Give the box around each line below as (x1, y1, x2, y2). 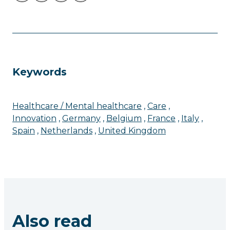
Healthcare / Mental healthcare (12, 101, 142, 111)
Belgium (106, 113, 142, 123)
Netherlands (41, 125, 92, 136)
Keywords (12, 65, 67, 78)
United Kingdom (98, 125, 166, 136)
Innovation (12, 113, 56, 123)
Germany (62, 113, 101, 123)
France (147, 113, 176, 123)
